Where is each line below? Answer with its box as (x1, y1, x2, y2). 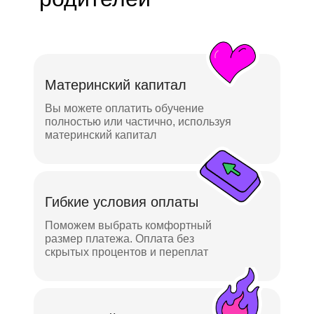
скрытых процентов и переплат (45, 246, 208, 258)
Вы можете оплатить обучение (45, 102, 204, 114)
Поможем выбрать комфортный (45, 219, 212, 231)
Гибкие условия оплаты (45, 194, 198, 210)
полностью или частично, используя (45, 116, 231, 128)
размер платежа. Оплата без (45, 233, 194, 245)
